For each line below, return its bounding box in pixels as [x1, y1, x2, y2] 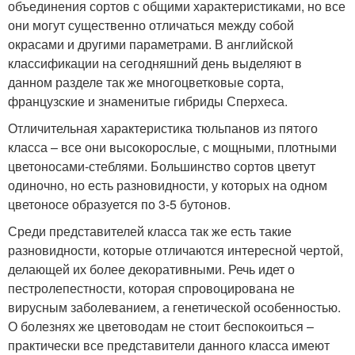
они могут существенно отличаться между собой [8, 16, 294, 34]
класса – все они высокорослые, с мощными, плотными [8, 138, 337, 156]
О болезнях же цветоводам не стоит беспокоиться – [8, 317, 314, 335]
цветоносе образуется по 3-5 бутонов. [8, 195, 231, 213]
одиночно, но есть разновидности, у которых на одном [8, 176, 327, 194]
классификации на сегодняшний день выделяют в [8, 54, 302, 72]
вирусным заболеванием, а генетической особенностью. [8, 298, 341, 316]
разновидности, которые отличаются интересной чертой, [8, 241, 343, 259]
